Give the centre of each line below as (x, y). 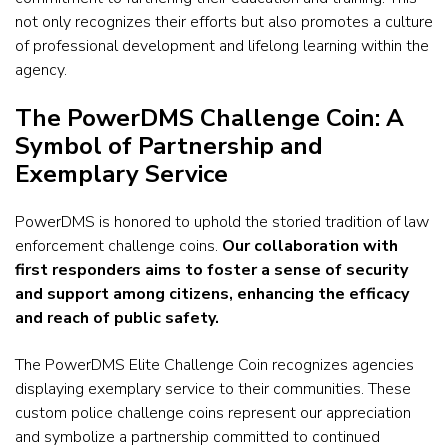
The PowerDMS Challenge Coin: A (209, 118)
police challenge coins (147, 412)
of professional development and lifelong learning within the (222, 45)
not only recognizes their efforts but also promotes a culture (224, 21)
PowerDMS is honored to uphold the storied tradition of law (222, 222)
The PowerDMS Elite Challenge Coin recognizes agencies (214, 364)
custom (43, 412)
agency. (41, 69)
